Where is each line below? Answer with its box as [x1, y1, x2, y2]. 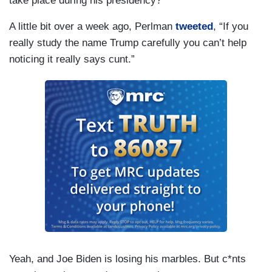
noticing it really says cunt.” [9, 53, 135, 65]
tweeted [175, 20, 213, 32]
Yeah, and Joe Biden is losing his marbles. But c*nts [9, 253, 246, 265]
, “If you [213, 20, 248, 32]
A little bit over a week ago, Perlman [9, 20, 175, 32]
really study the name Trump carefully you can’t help [9, 36, 246, 49]
